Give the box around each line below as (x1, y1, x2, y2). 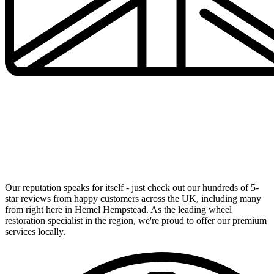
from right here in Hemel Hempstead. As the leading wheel (5, 204, 232, 215)
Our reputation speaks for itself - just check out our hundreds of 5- (5, 182, 259, 193)
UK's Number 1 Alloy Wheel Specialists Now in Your (5, 144, 268, 157)
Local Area (5, 157, 60, 171)
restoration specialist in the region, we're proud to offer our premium (5, 215, 267, 226)
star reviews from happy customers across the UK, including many (5, 193, 261, 204)
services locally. (5, 226, 65, 237)
